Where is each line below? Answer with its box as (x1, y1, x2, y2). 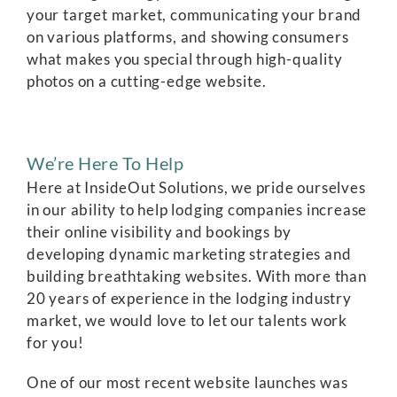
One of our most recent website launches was (27, 373, 348, 392)
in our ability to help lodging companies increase (27, 200, 368, 219)
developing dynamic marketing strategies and (27, 245, 352, 263)
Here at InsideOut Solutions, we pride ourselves (27, 178, 366, 197)
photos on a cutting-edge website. (27, 72, 267, 90)
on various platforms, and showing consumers (27, 27, 349, 46)
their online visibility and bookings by (27, 222, 292, 241)
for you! (27, 333, 84, 352)
